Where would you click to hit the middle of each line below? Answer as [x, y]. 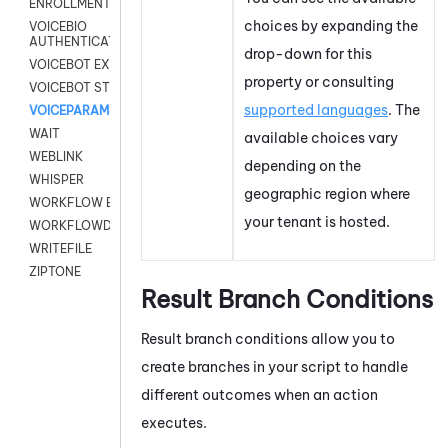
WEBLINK [56, 157]
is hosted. [356, 221]
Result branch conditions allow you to [268, 338]
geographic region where [327, 193]
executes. [174, 422]
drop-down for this [308, 53]
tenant [299, 221]
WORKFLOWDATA [82, 226]
